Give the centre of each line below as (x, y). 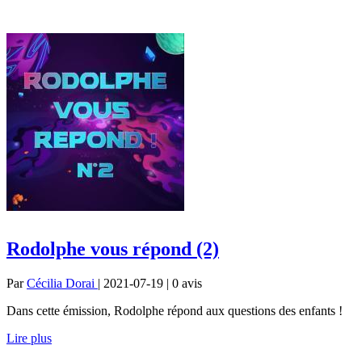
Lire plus (29, 338)
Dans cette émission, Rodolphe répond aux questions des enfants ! (175, 310)
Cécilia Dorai (62, 283)
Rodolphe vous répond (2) (113, 248)
